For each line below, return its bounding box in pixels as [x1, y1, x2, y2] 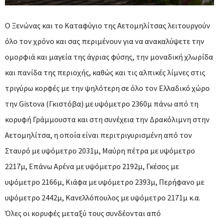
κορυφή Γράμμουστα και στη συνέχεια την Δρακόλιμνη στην [5, 114, 210, 125]
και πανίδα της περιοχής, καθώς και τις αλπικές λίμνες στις [5, 67, 205, 78]
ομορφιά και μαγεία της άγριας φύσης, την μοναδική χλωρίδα [5, 52, 213, 62]
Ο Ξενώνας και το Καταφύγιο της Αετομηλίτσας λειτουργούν [5, 21, 210, 31]
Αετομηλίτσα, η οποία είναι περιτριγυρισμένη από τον [5, 130, 192, 140]
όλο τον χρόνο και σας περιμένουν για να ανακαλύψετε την [5, 36, 204, 46]
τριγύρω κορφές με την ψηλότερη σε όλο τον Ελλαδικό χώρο [5, 83, 210, 93]
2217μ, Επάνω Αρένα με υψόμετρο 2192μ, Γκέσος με [5, 161, 179, 172]
